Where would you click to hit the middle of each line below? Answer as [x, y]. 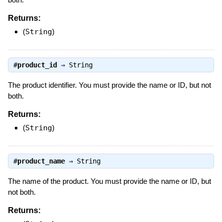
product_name [41, 161]
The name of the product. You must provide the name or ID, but [109, 181]
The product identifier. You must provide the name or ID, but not [109, 85]
